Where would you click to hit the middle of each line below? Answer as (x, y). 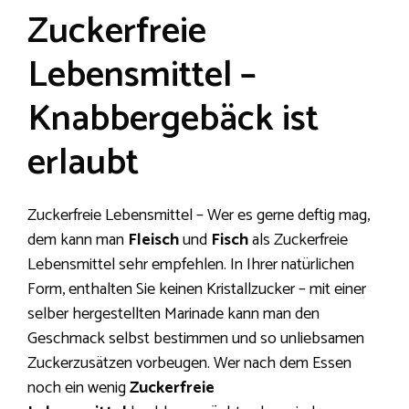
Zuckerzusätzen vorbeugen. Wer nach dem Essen (189, 364)
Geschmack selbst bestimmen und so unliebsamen (196, 339)
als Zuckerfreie (298, 241)
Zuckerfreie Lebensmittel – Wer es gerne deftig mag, (199, 216)
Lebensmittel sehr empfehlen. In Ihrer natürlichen (191, 265)
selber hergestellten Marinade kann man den (173, 315)
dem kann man (78, 241)
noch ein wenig (79, 388)
